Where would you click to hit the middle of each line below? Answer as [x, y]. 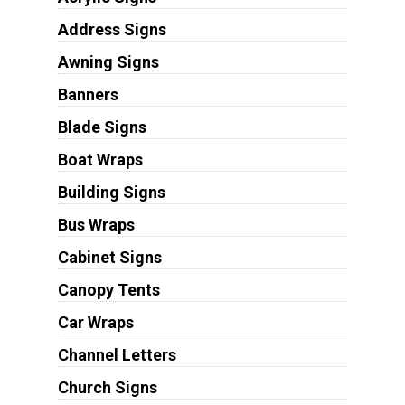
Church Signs [107, 387]
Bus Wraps [96, 224]
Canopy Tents [108, 289]
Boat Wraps [100, 159]
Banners [88, 94]
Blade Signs [102, 127]
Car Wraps [95, 322]
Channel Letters [117, 354]
